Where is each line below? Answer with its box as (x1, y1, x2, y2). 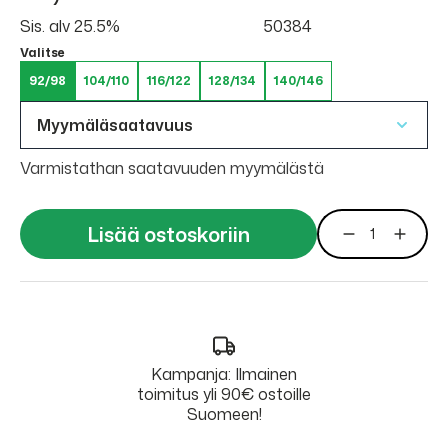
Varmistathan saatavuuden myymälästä (20, 157, 324, 179)
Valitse (20, 44, 65, 61)
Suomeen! (186, 403, 262, 425)
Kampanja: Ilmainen (151, 363, 297, 385)
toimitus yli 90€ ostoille (137, 383, 311, 405)
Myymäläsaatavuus (37, 114, 193, 136)
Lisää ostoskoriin (87, 220, 250, 248)
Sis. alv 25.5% (20, 15, 120, 37)
